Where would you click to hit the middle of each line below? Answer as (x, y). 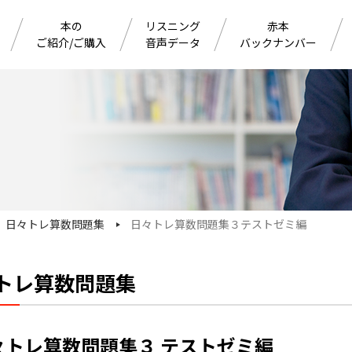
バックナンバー (278, 42)
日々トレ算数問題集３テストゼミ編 (218, 224)
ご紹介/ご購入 (71, 42)
